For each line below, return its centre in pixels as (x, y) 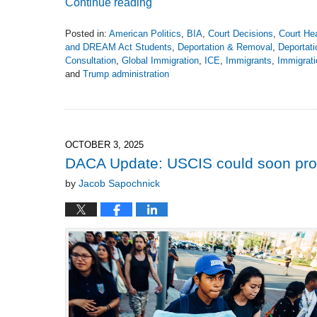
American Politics (145, 34)
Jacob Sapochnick (119, 184)
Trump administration (126, 74)
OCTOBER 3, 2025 (104, 145)
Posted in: (86, 34)
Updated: (83, 87)
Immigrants (249, 61)
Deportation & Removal (225, 47)
